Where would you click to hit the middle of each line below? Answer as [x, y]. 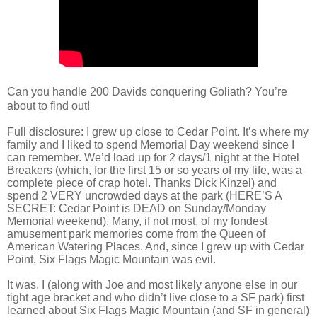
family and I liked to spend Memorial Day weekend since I [151, 145]
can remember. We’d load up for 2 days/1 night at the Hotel [153, 158]
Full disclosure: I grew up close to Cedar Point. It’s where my [158, 132]
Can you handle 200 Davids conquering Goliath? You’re [147, 92]
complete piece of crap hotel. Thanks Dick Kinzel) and [142, 183]
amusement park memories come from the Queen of [136, 234]
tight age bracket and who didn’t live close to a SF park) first [156, 298]
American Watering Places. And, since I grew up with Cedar [156, 247]
